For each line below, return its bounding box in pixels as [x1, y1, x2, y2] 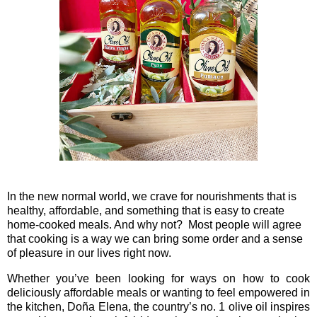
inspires [270, 300, 311, 313]
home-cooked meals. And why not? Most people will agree [7, 218, 301, 231]
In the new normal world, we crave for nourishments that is [7, 190, 296, 202]
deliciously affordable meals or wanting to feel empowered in [7, 286, 310, 299]
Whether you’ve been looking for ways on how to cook [7, 272, 310, 284]
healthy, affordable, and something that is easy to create [7, 204, 284, 217]
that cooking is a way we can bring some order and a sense [7, 232, 303, 245]
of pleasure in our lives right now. [7, 246, 171, 259]
